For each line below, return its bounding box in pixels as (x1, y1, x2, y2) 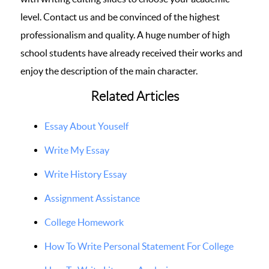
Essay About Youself (44, 121, 128, 131)
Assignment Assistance (44, 193, 140, 204)
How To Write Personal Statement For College (44, 241, 234, 252)
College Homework (44, 217, 124, 228)
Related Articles (90, 89, 179, 104)
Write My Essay (44, 145, 109, 156)
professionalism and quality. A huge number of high (20, 29, 230, 40)
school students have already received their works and (20, 47, 243, 58)
